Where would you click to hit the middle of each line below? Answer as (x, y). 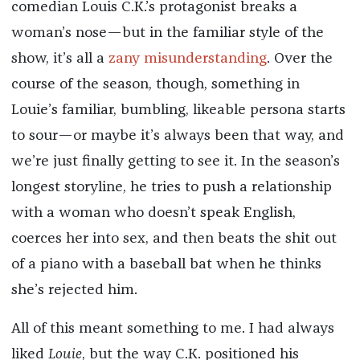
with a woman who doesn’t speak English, (153, 213)
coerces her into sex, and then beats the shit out (174, 239)
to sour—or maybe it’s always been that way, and (177, 136)
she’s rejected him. (74, 290)
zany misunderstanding (187, 59)
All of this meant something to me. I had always (172, 329)
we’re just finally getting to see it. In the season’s (175, 162)
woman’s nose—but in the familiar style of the (167, 33)
